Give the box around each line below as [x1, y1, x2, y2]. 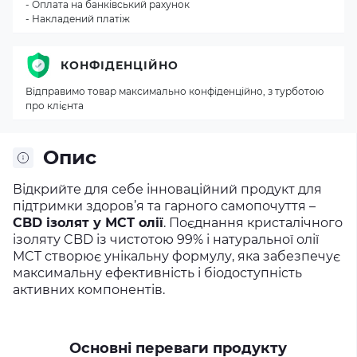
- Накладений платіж [25, 13, 130, 25]
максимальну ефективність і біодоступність [13, 265, 302, 280]
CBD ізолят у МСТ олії [13, 215, 163, 230]
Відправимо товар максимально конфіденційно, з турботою [25, 85, 324, 97]
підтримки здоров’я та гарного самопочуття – [13, 198, 316, 214]
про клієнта [25, 100, 84, 112]
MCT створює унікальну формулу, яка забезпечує [13, 249, 340, 264]
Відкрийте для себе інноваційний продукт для [13, 182, 322, 197]
